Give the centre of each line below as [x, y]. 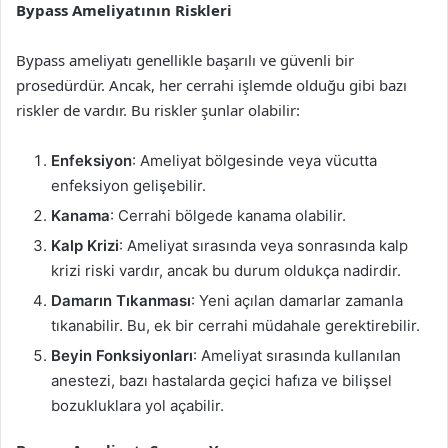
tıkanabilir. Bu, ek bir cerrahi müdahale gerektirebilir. [235, 325]
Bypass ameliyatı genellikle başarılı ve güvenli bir [185, 60]
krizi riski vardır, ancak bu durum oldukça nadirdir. [226, 270]
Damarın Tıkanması [121, 300]
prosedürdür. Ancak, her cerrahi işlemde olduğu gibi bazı [211, 85]
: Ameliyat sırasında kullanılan [297, 355]
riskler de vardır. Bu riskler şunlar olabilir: [158, 110]
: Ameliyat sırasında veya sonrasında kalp [263, 245]
